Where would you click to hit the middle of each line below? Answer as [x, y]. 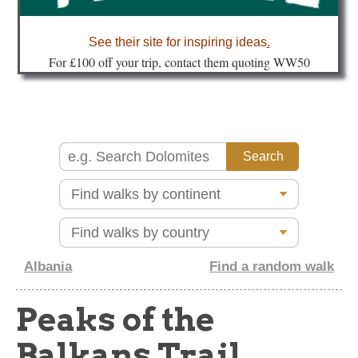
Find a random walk [272, 267]
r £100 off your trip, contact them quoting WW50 [186, 62]
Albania [48, 267]
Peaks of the [115, 320]
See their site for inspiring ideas [177, 42]
